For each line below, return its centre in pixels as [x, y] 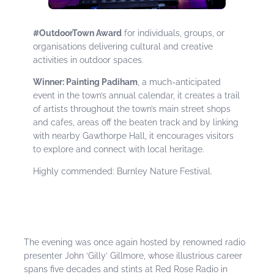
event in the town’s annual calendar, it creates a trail [137, 96]
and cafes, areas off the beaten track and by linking [136, 123]
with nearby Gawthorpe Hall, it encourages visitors [134, 136]
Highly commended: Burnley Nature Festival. [123, 172]
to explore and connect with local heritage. [119, 150]
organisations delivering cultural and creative [123, 47]
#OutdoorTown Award [78, 33]
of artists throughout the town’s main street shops [132, 109]
